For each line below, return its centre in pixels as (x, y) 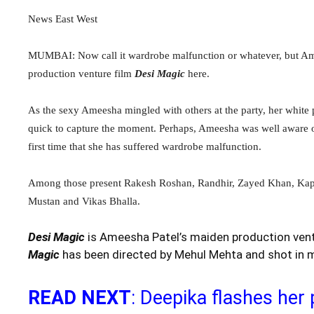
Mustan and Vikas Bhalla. (84, 201)
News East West (63, 19)
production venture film (81, 73)
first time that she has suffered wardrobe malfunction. (145, 146)
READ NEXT (80, 298)
